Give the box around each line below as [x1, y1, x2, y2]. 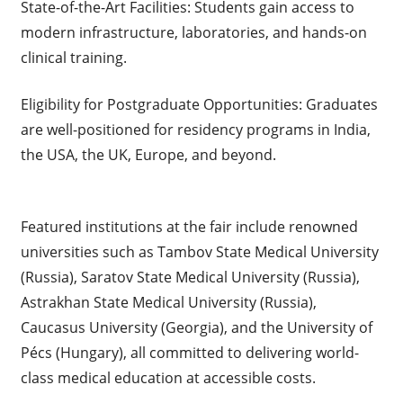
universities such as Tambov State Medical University [20, 241, 379, 262]
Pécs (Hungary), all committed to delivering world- [20, 342, 359, 363]
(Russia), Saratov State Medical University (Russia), [20, 266, 360, 287]
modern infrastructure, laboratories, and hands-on [20, 22, 367, 42]
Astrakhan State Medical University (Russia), [20, 291, 317, 312]
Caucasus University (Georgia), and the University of [20, 317, 372, 337]
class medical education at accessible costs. [20, 367, 316, 388]
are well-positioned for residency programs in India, [20, 119, 371, 139]
